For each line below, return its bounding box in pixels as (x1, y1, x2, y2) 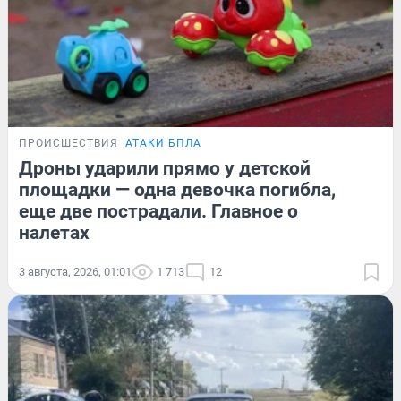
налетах (19, 222, 90, 244)
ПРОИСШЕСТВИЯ (19, 137, 118, 150)
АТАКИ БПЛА (125, 137, 201, 150)
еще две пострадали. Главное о (19, 200, 298, 223)
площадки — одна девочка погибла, (19, 179, 336, 201)
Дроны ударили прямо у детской (19, 158, 311, 180)
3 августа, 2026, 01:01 (19, 265, 132, 279)
